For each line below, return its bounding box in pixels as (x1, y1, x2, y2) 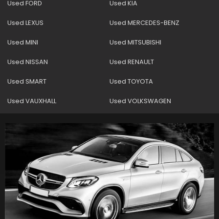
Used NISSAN (7, 57, 48, 66)
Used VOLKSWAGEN (109, 96, 171, 106)
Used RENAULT (109, 57, 154, 66)
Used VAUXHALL (7, 96, 56, 106)
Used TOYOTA (109, 76, 153, 86)
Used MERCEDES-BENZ (109, 18, 179, 27)
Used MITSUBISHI (109, 37, 161, 47)
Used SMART (7, 76, 46, 86)
